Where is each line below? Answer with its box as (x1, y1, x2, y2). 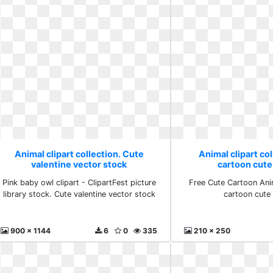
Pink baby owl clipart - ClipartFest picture (2, 178, 156, 187)
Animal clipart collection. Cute (14, 149, 144, 159)
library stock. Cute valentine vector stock (2, 190, 155, 199)
